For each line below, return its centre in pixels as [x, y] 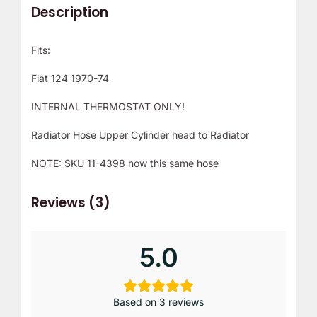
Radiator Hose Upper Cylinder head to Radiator [140, 135]
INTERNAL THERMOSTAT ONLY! [108, 107]
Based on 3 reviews [158, 302]
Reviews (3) [70, 203]
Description [69, 13]
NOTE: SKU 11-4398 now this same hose [125, 163]
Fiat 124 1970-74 [70, 79]
